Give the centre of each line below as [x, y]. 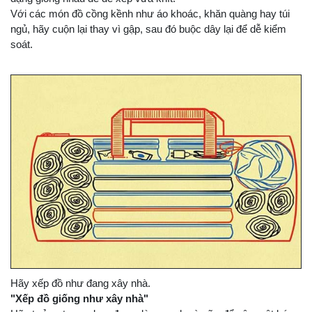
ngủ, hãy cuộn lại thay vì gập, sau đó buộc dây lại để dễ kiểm [148, 29]
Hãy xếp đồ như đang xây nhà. [80, 283]
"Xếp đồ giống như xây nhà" [79, 298]
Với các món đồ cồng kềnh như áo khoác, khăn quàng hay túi [150, 13]
